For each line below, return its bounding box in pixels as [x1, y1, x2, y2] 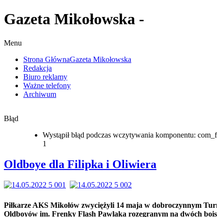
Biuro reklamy [23, 72, 67, 81]
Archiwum [23, 90, 56, 98]
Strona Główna [23, 55, 70, 63]
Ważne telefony [23, 81, 71, 90]
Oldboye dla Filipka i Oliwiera [4, 157, 156, 170]
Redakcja [23, 63, 52, 72]
